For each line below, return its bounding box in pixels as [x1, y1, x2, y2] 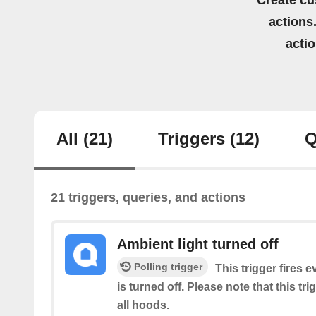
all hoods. [117, 299, 169, 312]
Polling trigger [134, 261, 202, 273]
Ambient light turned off [117, 236, 279, 253]
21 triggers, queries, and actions [51, 190, 245, 205]
